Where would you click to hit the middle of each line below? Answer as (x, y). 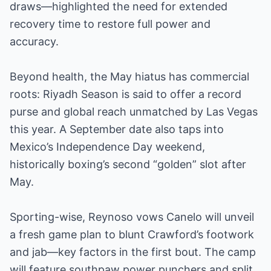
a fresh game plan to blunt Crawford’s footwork (132, 234)
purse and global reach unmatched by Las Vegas (134, 112)
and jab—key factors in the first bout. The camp (133, 252)
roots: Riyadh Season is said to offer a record (126, 94)
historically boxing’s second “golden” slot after (128, 164)
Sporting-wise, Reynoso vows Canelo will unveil (132, 217)
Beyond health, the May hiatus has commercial (129, 77)
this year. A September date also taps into (117, 129)
